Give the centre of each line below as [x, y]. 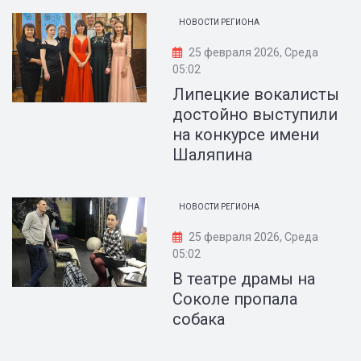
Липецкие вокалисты [256, 94]
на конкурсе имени [246, 135]
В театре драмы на [244, 279]
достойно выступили [255, 114]
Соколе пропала [235, 299]
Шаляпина [213, 155]
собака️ [199, 319]
